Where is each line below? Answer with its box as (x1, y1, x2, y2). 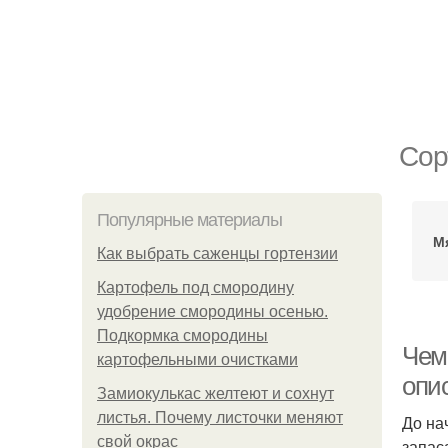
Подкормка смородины (97, 327, 268, 344)
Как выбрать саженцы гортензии (97, 245, 338, 262)
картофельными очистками (97, 351, 298, 368)
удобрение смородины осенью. (97, 303, 328, 320)
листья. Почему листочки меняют (97, 409, 343, 426)
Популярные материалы (97, 210, 282, 230)
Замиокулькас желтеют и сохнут (97, 385, 334, 402)
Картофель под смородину (97, 279, 294, 296)
